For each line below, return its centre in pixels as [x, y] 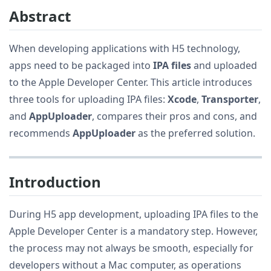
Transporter [230, 99]
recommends [41, 133]
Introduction [55, 181]
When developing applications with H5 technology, [125, 48]
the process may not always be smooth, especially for [131, 248]
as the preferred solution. [195, 133]
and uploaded [224, 65]
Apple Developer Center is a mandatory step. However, [133, 231]
